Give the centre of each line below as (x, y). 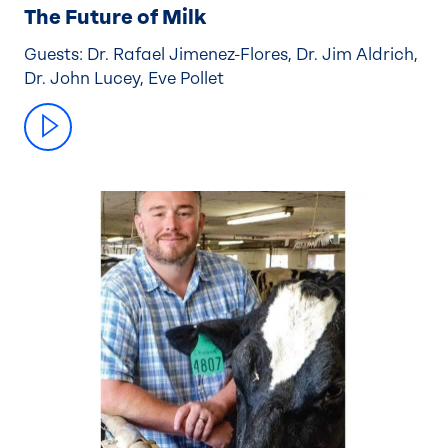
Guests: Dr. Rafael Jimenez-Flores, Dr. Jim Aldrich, (221, 54)
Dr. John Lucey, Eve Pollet (124, 78)
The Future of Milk (115, 16)
